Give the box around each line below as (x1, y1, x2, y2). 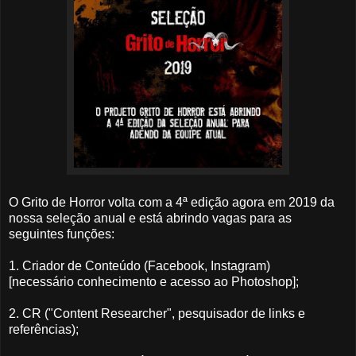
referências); (9, 323, 79, 337)
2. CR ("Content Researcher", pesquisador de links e (9, 307, 305, 321)
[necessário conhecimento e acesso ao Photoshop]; (9, 275, 299, 289)
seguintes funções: (9, 227, 114, 242)
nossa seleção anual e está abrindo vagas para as (9, 211, 292, 226)
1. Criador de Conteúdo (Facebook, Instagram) (9, 259, 270, 273)
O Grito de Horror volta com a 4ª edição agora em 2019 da (9, 195, 335, 210)
